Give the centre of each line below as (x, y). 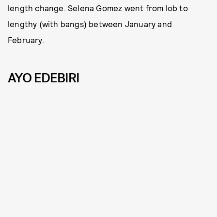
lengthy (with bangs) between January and (90, 23)
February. (26, 39)
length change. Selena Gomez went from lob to (98, 8)
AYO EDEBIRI (44, 78)
